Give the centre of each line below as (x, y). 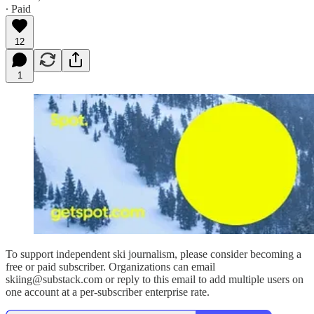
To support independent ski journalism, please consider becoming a (153, 254)
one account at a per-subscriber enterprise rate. (108, 292)
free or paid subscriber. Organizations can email (110, 266)
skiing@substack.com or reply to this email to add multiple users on (155, 279)
